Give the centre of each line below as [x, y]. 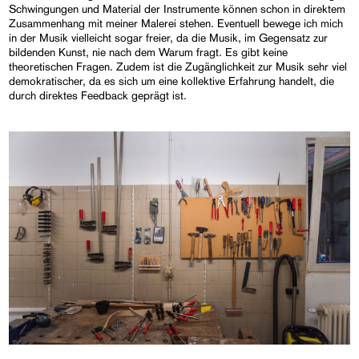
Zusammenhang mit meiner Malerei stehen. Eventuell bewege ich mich [176, 23]
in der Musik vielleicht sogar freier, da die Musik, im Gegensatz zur [169, 37]
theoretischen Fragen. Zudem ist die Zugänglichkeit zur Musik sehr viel [178, 66]
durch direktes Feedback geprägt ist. [98, 95]
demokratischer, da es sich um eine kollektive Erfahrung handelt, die [172, 81]
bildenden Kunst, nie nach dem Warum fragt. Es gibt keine [149, 52]
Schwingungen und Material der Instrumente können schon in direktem [177, 8]
